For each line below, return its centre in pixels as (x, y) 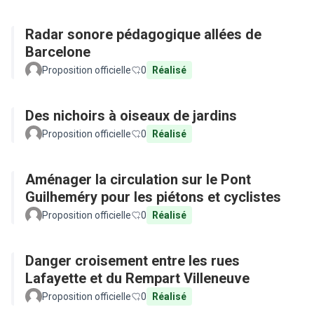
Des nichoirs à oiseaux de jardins (131, 116)
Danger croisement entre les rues (132, 261)
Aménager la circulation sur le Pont (138, 179)
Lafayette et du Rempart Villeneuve (137, 278)
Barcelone (58, 52)
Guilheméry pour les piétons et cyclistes (153, 197)
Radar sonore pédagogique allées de (143, 34)
